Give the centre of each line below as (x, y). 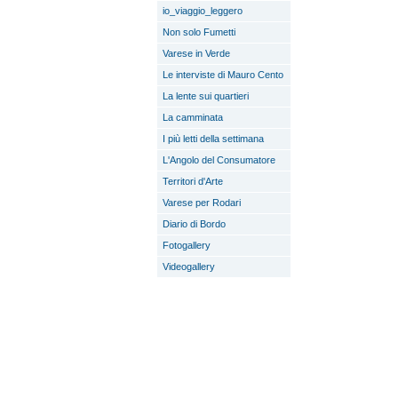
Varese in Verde (196, 53)
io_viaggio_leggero (203, 11)
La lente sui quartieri (206, 96)
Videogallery (189, 267)
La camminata (193, 117)
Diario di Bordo (194, 224)
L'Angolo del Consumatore (219, 160)
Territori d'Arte (193, 181)
